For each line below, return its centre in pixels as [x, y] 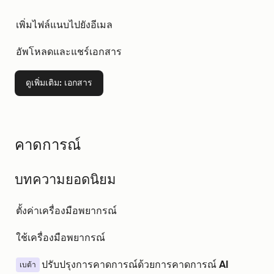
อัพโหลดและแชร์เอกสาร [69, 52]
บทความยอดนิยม [65, 180]
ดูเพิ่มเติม [43, 83]
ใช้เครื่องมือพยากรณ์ [61, 238]
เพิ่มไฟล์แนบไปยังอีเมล [64, 25]
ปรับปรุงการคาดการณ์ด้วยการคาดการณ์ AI [135, 265]
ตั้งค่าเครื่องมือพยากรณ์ [66, 211]
